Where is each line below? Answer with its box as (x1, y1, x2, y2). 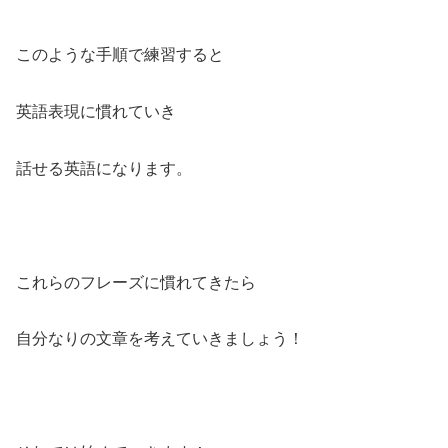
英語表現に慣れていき (16, 103, 176, 121)
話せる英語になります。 (16, 159, 192, 177)
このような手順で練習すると (16, 46, 224, 64)
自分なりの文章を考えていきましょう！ (16, 330, 304, 348)
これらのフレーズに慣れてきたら (16, 273, 256, 291)
